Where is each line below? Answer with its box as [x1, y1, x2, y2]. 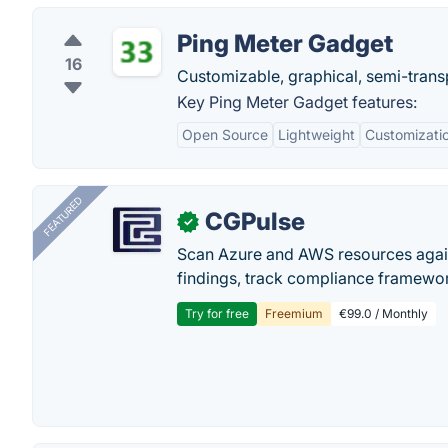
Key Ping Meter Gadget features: [177, 92, 417, 112]
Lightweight [278, 126, 355, 143]
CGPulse [205, 207, 305, 236]
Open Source [182, 126, 268, 143]
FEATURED [40, 194, 85, 239]
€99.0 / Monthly [339, 306, 428, 321]
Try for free [185, 306, 249, 321]
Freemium [265, 306, 323, 321]
